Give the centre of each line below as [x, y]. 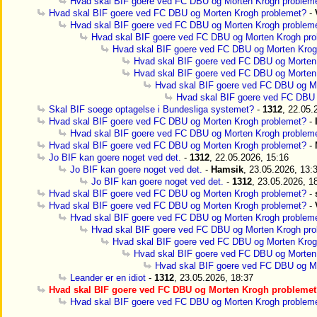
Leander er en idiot [108, 278]
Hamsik [227, 169]
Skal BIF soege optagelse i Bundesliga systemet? [151, 109]
